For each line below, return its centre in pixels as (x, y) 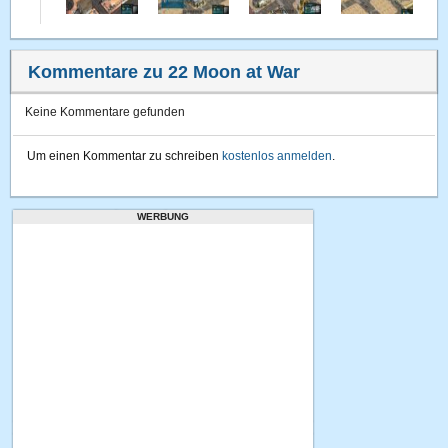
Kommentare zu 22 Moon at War (164, 72)
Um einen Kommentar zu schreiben (125, 156)
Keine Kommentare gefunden (105, 112)
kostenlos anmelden (277, 156)
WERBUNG (163, 216)
